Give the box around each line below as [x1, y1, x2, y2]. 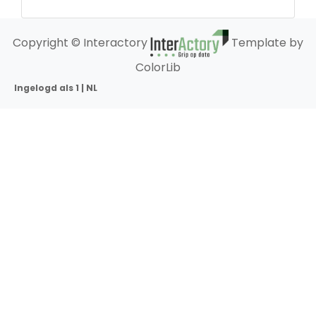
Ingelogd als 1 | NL [13, 81, 97, 94]
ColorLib [135, 59, 181, 75]
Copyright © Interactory [13, 35, 151, 51]
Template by [228, 35, 303, 51]
